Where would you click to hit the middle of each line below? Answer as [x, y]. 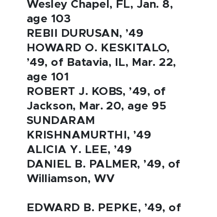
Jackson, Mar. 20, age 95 [97, 106]
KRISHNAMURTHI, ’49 [89, 135]
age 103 [49, 19]
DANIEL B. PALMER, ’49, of [104, 164]
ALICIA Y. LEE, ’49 [79, 150]
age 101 [48, 77]
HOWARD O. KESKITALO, [98, 48]
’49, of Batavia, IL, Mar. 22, [101, 63]
